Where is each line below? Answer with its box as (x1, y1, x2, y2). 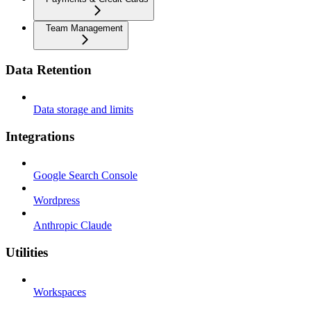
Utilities (6, 245, 48, 260)
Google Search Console (33, 169, 137, 182)
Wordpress (33, 194, 80, 207)
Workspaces (33, 285, 86, 298)
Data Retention (6, 62, 92, 78)
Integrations (6, 128, 74, 144)
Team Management (46, 22, 123, 33)
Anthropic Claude (33, 219, 112, 232)
